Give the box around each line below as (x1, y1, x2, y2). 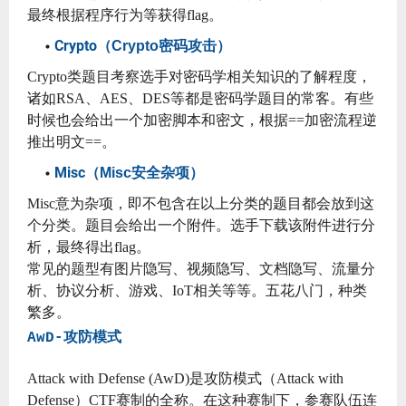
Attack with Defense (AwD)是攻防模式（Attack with (27, 370, 343, 386)
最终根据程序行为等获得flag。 (27, 6, 223, 23)
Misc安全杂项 (100, 164, 189, 180)
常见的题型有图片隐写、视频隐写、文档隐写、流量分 (27, 260, 375, 276)
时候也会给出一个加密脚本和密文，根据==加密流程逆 (27, 111, 377, 128)
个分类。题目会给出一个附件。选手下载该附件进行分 (27, 217, 375, 233)
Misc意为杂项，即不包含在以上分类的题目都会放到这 (27, 195, 374, 211)
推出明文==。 (27, 133, 116, 150)
